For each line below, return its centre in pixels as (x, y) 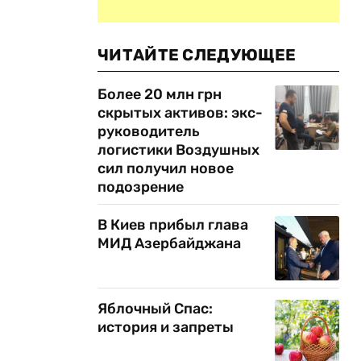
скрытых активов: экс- (180, 113)
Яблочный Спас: (155, 309)
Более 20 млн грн (160, 94)
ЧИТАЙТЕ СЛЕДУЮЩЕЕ (197, 55)
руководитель (149, 131)
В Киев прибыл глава (173, 225)
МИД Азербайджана (169, 243)
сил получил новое (166, 168)
